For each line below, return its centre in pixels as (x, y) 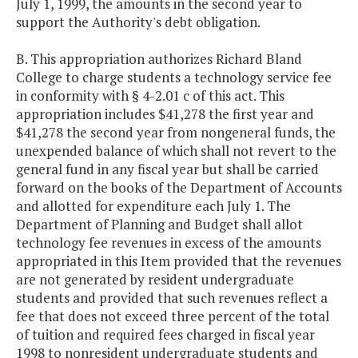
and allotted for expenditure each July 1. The (153, 206)
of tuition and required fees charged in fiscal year (165, 335)
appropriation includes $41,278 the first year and (165, 114)
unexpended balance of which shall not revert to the (176, 151)
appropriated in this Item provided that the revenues (179, 261)
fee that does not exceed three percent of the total (173, 316)
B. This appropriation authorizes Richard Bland (159, 59)
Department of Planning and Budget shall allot (159, 225)
